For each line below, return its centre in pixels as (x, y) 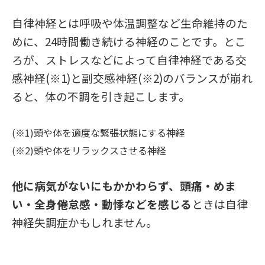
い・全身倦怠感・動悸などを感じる (102, 204)
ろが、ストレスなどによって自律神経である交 (129, 60)
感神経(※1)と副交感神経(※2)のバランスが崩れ (132, 78)
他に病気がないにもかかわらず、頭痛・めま (124, 186)
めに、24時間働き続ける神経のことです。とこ (129, 41)
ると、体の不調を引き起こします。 (101, 96)
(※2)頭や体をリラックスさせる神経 (89, 151)
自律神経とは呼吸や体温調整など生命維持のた (130, 23)
